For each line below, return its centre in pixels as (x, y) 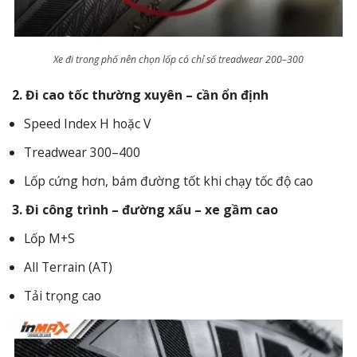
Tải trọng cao (63, 296)
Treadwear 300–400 (82, 153)
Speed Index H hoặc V (87, 124)
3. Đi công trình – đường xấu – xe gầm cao (145, 210)
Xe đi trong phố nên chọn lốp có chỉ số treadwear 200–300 (178, 60)
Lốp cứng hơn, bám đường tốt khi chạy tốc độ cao (169, 181)
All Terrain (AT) (68, 267)
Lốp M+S (49, 239)
